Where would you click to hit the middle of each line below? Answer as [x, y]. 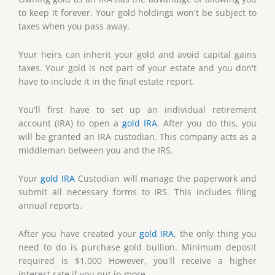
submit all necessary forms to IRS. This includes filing [137, 192]
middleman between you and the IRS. [96, 150]
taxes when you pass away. [74, 26]
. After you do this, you [207, 123]
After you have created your [79, 233]
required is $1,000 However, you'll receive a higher [137, 260]
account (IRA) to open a [70, 123]
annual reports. [50, 206]
